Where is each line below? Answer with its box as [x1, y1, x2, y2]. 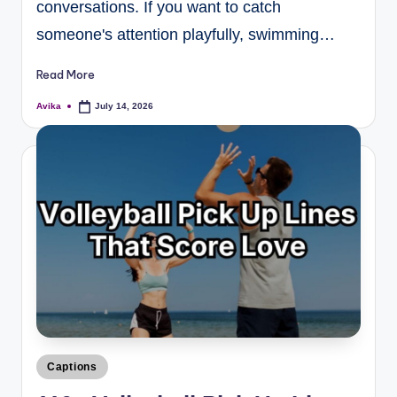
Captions [47, 360, 97, 373]
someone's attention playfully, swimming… [36, 26, 335, 44]
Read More [36, 67, 95, 82]
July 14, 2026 [95, 100, 154, 111]
